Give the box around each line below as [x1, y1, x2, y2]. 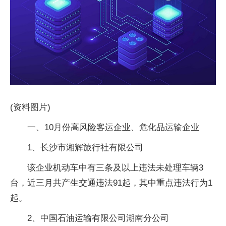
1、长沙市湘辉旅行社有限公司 [27, 142, 143, 152]
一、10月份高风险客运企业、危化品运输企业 [27, 122, 199, 132]
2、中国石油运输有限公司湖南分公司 [27, 213, 169, 223]
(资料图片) [10, 102, 50, 112]
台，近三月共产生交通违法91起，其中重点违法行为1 [10, 178, 212, 188]
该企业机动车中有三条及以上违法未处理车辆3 [27, 162, 203, 173]
